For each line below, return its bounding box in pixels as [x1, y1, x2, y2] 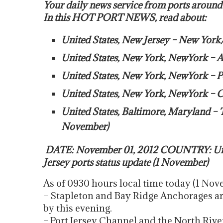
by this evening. [43, 202, 112, 214]
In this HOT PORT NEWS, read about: [43, 11, 207, 23]
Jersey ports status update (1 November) [43, 156, 209, 168]
